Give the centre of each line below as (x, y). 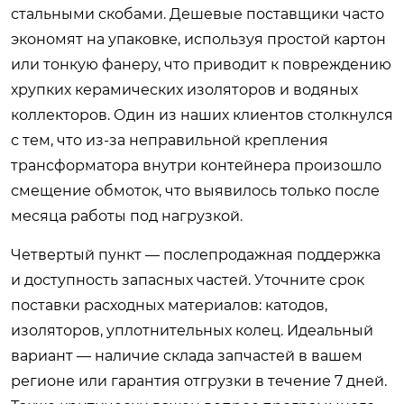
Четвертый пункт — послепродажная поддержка (196, 254)
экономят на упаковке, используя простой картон (198, 39)
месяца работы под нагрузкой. (127, 216)
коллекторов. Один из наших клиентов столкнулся (202, 115)
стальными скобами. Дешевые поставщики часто (197, 14)
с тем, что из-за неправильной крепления (170, 140)
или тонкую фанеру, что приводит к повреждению (201, 64)
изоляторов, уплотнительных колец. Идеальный (192, 330)
